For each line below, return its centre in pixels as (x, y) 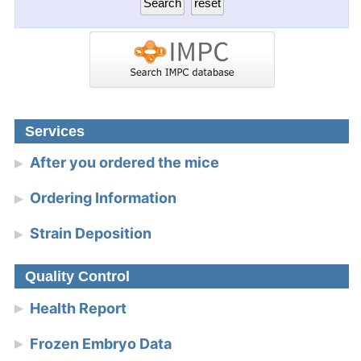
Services (55, 131)
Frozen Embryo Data (101, 343)
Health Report (79, 308)
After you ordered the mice (125, 163)
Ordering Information (104, 198)
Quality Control (78, 277)
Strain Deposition (91, 234)
